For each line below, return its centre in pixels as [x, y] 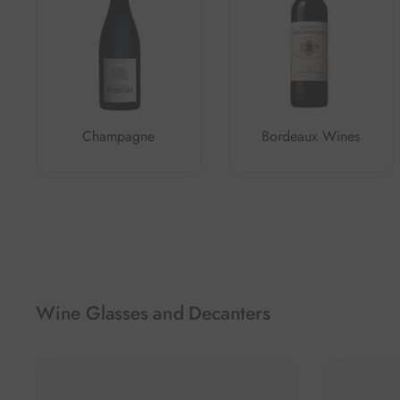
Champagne [119, 136]
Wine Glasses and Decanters [153, 312]
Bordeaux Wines [311, 136]
